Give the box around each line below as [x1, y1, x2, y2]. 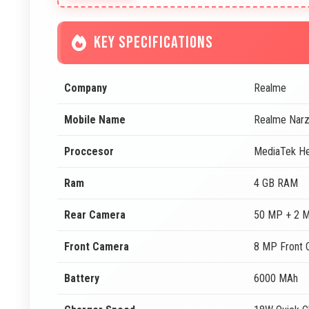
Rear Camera [64, 208, 126, 221]
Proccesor [64, 145, 114, 158]
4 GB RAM [254, 177, 298, 190]
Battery [64, 272, 99, 285]
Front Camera [64, 240, 129, 253]
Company [64, 81, 107, 94]
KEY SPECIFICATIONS [94, 32, 213, 52]
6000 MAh [254, 272, 298, 285]
